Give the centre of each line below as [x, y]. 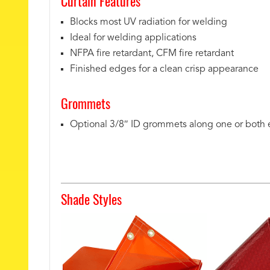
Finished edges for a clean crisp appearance [164, 70]
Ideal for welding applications [133, 38]
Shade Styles [91, 199]
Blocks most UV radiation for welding [149, 23]
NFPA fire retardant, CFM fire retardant [152, 54]
